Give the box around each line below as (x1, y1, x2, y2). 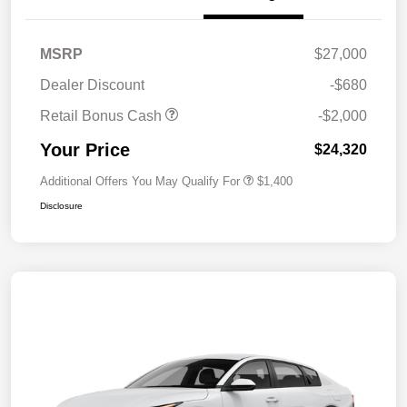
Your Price (40, 140, 130, 161)
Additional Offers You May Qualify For (40, 174, 240, 189)
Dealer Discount (40, 77, 144, 94)
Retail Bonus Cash (40, 108, 165, 124)
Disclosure (40, 201, 83, 212)
